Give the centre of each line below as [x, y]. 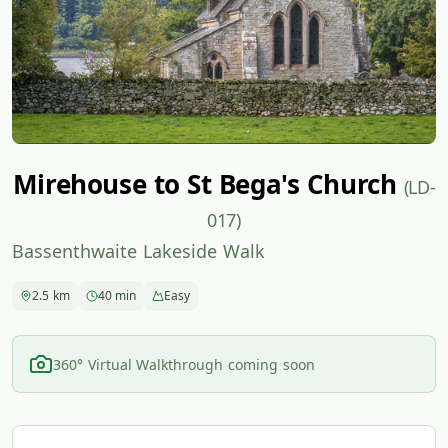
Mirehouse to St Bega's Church [208, 184]
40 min [117, 295]
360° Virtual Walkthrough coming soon [184, 364]
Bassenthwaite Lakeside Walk [138, 251]
